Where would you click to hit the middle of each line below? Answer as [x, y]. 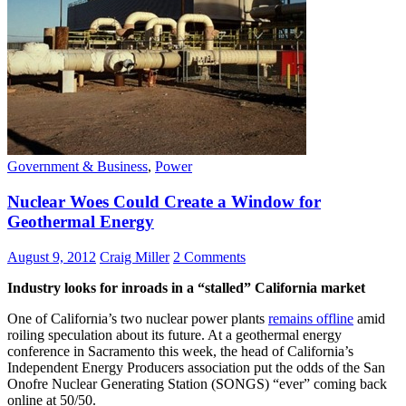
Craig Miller [135, 256]
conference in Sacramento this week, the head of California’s [180, 351]
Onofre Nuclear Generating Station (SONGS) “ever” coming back [197, 383]
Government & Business [77, 167]
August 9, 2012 [52, 256]
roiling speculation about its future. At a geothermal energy [174, 334]
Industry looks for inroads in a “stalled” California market [186, 287]
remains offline [311, 318]
